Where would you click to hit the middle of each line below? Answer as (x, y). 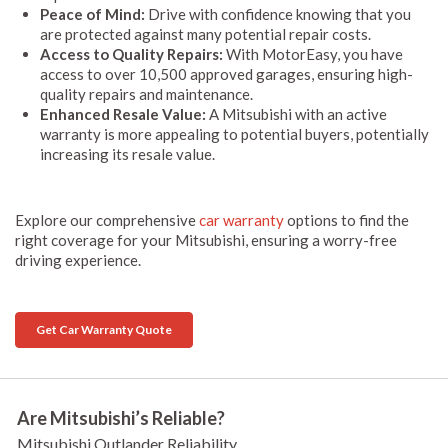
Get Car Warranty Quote (104, 329)
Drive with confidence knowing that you (278, 13)
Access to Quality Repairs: (131, 53)
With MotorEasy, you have (313, 53)
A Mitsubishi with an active (296, 113)
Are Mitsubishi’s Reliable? (121, 417)
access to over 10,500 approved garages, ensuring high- (226, 73)
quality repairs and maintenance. (146, 93)
